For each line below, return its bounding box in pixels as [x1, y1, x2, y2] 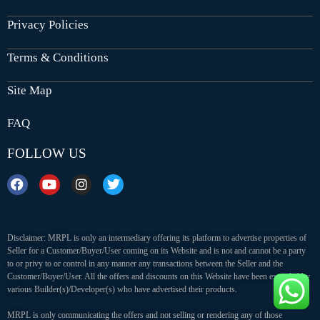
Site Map [7, 84, 52, 98]
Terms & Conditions [7, 51, 109, 65]
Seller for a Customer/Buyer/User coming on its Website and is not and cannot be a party [7, 246, 306, 256]
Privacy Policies [7, 18, 89, 32]
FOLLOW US [7, 146, 86, 161]
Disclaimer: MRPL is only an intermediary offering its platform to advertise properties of [7, 233, 306, 244]
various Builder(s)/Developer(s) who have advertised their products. [7, 284, 237, 295]
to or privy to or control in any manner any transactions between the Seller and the [7, 259, 283, 269]
